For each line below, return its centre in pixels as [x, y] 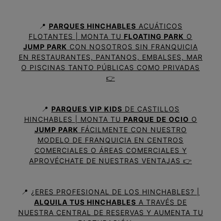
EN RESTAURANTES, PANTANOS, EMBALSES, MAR [110, 57]
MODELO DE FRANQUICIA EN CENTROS [110, 140]
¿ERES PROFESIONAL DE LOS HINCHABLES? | [115, 192]
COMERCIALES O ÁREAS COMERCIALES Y [110, 150]
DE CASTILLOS [151, 109]
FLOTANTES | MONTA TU [76, 37]
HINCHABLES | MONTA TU [74, 119]
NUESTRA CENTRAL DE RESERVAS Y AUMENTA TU [110, 213]
